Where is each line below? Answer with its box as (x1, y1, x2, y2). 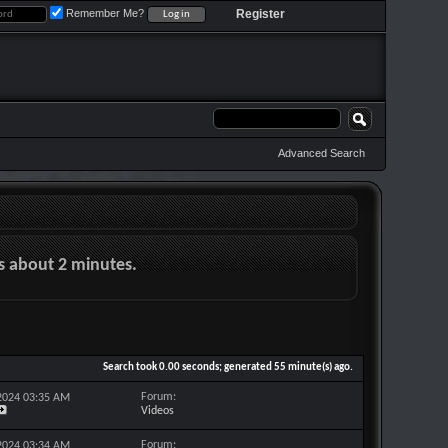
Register (236, 7, 285, 21)
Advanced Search (278, 147, 365, 159)
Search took (103, 362, 159, 373)
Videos (140, 405, 174, 417)
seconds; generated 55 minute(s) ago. (180, 362, 353, 373)
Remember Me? (63, 7, 147, 19)
